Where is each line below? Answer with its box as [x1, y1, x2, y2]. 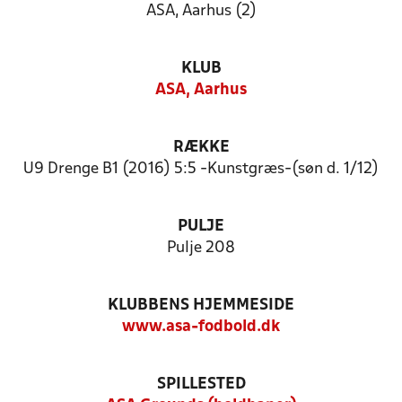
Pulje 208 [167, 240, 235, 256]
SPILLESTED [156, 377, 246, 392]
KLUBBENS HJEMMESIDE [108, 298, 294, 313]
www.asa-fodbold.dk [122, 319, 280, 335]
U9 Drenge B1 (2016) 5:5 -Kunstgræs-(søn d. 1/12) [23, 162, 379, 177]
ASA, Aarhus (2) [145, 4, 257, 19]
